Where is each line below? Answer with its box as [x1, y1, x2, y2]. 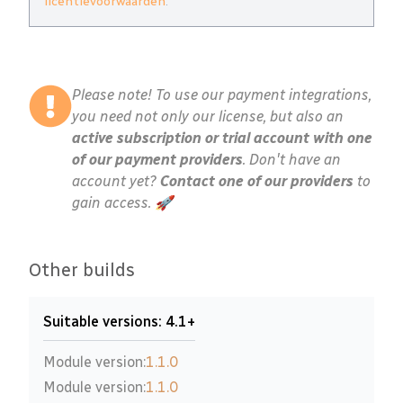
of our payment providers [72, 151, 243, 169]
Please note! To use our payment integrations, [72, 86, 372, 104]
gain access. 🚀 [72, 194, 173, 212]
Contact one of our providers [160, 173, 354, 191]
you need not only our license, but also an [72, 108, 344, 126]
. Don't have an [243, 151, 341, 169]
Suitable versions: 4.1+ [43, 313, 195, 331]
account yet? [72, 173, 160, 191]
